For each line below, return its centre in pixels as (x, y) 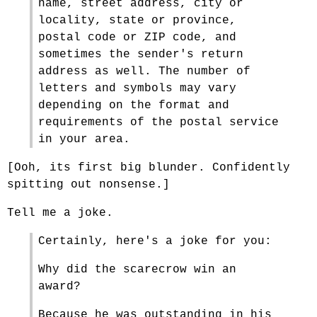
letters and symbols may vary (137, 88)
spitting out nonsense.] (88, 185)
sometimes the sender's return (141, 54)
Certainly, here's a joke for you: (155, 241)
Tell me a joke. (60, 213)
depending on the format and (134, 105)
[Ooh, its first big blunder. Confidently (149, 168)
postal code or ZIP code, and (137, 38)
